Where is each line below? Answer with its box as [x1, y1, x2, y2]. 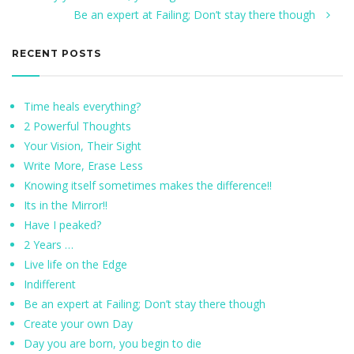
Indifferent [24, 277, 76, 292]
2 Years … [24, 237, 73, 252]
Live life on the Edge [24, 257, 127, 272]
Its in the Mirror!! [24, 198, 107, 213]
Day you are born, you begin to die [24, 336, 201, 351]
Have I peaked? [24, 217, 101, 232]
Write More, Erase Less [24, 158, 143, 173]
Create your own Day [24, 316, 133, 331]
